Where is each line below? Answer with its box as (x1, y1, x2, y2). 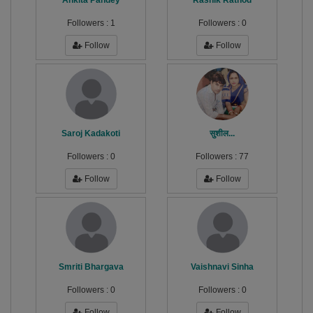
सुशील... (210, 129, 235, 139)
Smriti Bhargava (58, 262, 124, 272)
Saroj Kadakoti (61, 129, 120, 139)
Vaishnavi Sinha (191, 262, 254, 272)
